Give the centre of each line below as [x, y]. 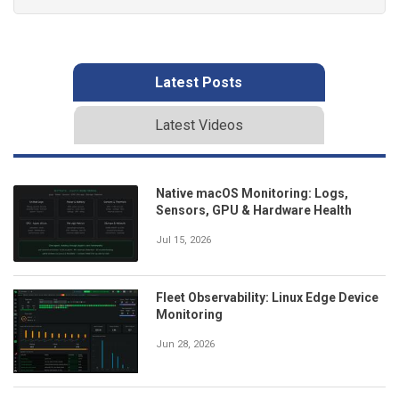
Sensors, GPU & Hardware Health [254, 210]
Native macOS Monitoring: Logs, [252, 193]
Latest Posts [199, 82]
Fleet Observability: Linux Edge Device [267, 298]
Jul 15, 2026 [183, 240]
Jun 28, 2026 [185, 345]
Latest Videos [199, 125]
